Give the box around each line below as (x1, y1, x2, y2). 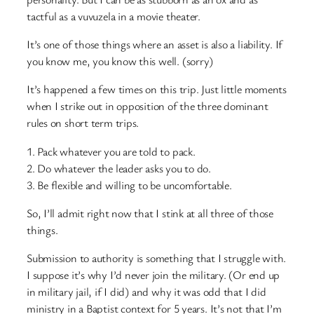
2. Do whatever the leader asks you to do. (27, 160, 211, 176)
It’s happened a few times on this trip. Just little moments (27, 81, 287, 97)
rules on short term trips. (27, 115, 139, 131)
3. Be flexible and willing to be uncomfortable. (27, 177, 232, 193)
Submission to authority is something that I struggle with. (27, 250, 287, 266)
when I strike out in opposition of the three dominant (27, 98, 268, 114)
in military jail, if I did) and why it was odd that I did (27, 284, 266, 300)
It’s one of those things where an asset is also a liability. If (27, 36, 283, 53)
